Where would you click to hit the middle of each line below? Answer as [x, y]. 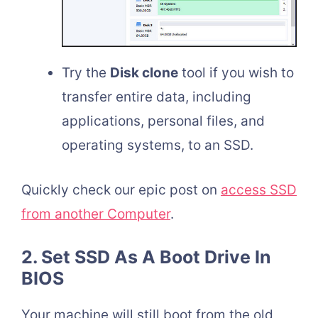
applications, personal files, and [163, 121]
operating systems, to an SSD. [158, 146]
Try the [86, 73]
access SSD [259, 190]
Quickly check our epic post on [121, 190]
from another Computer [96, 214]
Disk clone [144, 73]
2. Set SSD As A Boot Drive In [146, 257]
